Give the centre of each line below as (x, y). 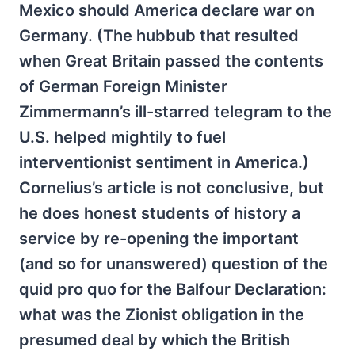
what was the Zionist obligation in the (162, 315)
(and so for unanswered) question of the (174, 264)
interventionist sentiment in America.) (164, 162)
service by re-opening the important (159, 239)
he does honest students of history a (160, 213)
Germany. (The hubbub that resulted (159, 36)
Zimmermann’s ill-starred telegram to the (176, 112)
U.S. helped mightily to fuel (122, 137)
